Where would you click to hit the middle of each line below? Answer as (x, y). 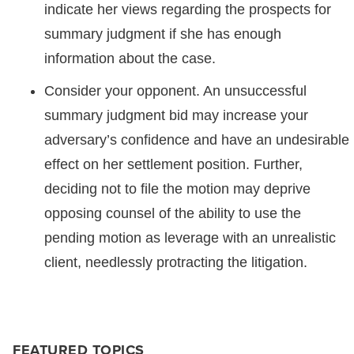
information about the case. (130, 58)
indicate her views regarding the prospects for (188, 9)
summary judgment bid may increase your (176, 115)
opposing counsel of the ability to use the (173, 213)
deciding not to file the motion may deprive (177, 189)
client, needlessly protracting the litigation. (176, 262)
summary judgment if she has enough (163, 34)
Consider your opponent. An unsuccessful (175, 91)
